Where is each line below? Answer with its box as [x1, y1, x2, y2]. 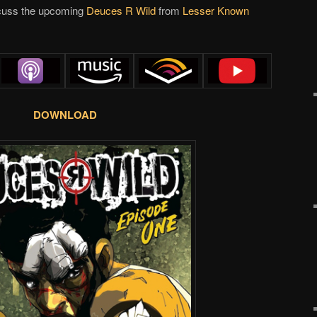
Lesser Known [183, 2, 249, 18]
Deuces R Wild [86, 2, 156, 18]
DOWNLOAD [33, 106, 97, 122]
